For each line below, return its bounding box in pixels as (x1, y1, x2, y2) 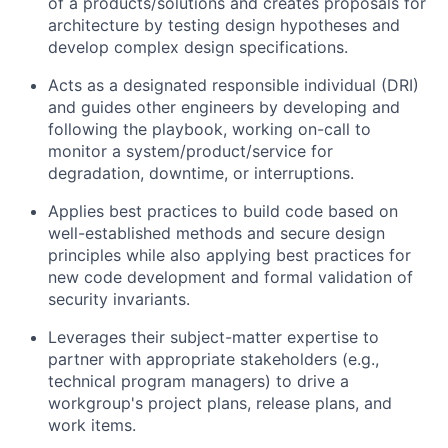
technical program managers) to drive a (48, 371, 349, 391)
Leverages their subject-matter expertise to (48, 327, 379, 347)
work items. (48, 415, 136, 435)
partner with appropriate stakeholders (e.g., (48, 349, 379, 369)
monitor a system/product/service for (48, 141, 333, 161)
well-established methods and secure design (48, 223, 385, 243)
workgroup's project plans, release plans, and (48, 393, 392, 413)
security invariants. (48, 289, 190, 309)
